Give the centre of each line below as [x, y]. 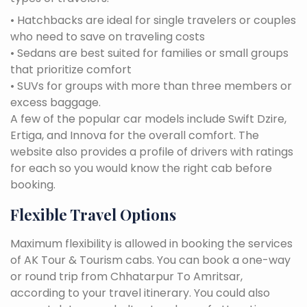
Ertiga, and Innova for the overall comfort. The [135, 135]
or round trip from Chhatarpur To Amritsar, [126, 276]
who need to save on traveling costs [108, 36]
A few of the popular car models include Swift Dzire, [148, 119]
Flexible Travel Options [93, 214]
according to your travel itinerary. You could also [140, 293]
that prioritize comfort [71, 69]
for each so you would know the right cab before [141, 168]
